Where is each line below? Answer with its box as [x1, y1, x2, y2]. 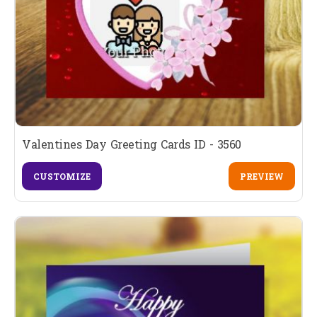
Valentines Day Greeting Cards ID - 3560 [22, 137, 241, 152]
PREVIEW [239, 171, 284, 183]
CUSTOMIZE [33, 171, 91, 183]
